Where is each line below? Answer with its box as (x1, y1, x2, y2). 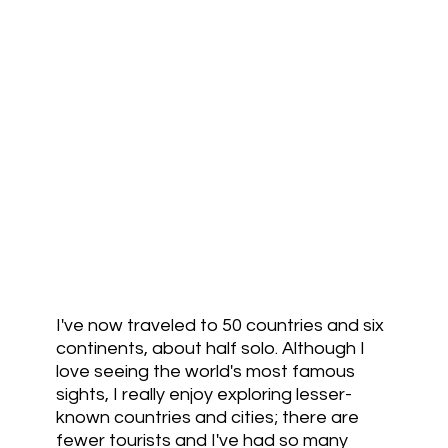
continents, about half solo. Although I (55, 339, 365, 359)
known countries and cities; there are (55, 408, 359, 428)
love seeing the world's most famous (55, 362, 355, 382)
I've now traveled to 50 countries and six (55, 316, 384, 336)
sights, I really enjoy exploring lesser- (55, 385, 352, 405)
